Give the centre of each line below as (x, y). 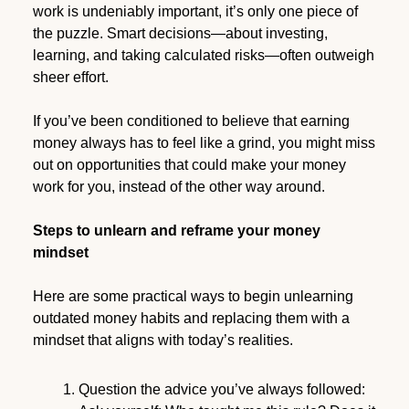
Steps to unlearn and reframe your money (176, 230)
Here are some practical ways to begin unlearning (193, 296)
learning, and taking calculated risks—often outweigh (203, 55)
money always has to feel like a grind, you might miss (204, 142)
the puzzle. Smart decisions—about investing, (180, 33)
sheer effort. (70, 77)
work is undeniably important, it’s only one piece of (195, 11)
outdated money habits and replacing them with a (191, 318)
